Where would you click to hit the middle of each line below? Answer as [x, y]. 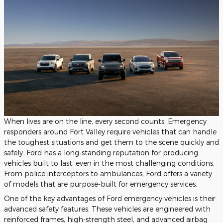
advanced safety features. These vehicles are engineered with [107, 209]
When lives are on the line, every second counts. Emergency [105, 121]
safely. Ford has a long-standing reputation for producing [101, 153]
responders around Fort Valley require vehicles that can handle [110, 132]
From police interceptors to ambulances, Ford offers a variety [108, 174]
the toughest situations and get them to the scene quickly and [111, 142]
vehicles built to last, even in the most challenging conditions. [109, 163]
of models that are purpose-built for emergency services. [101, 184]
